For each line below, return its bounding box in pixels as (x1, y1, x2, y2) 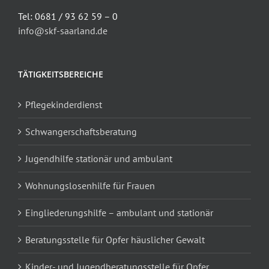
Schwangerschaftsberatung (25, 125, 137, 138)
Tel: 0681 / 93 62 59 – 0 (18, 10, 118, 22)
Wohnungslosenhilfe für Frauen (25, 179, 155, 192)
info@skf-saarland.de (18, 24, 107, 37)
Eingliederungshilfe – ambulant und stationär (25, 206, 213, 219)
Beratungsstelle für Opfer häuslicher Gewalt (25, 233, 205, 246)
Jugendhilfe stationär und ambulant (25, 152, 172, 165)
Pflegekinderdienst (25, 98, 102, 110)
